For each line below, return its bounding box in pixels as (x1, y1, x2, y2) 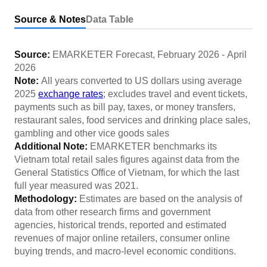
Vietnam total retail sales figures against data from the (14, 154, 240, 164)
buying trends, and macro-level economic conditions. (14, 246, 236, 256)
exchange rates (38, 89, 103, 99)
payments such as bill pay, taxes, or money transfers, (14, 102, 235, 112)
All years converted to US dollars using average (41, 76, 242, 86)
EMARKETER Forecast (52, 49, 153, 60)
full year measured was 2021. (14, 181, 138, 191)
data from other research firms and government (14, 207, 210, 217)
